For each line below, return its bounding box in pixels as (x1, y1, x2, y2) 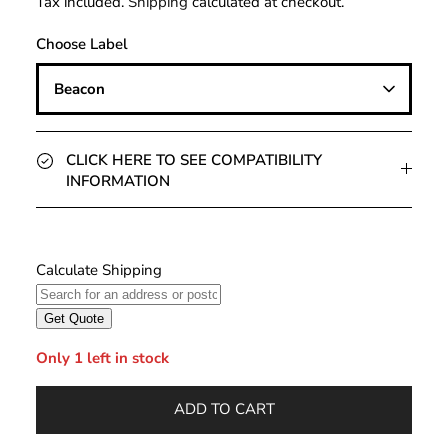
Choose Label (36, 33, 128, 54)
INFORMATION (66, 170, 170, 191)
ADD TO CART (173, 399, 275, 420)
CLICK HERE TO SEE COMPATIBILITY (66, 149, 322, 170)
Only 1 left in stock (36, 347, 169, 368)
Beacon (54, 78, 105, 99)
